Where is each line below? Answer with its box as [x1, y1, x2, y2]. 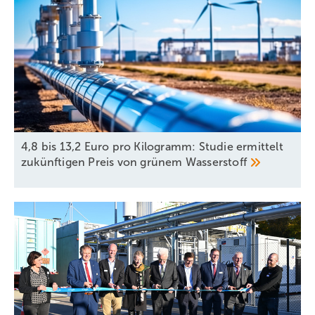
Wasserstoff [185, 155, 250, 168]
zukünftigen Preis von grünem [21, 155, 186, 168]
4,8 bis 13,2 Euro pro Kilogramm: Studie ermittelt [21, 140, 283, 153]
